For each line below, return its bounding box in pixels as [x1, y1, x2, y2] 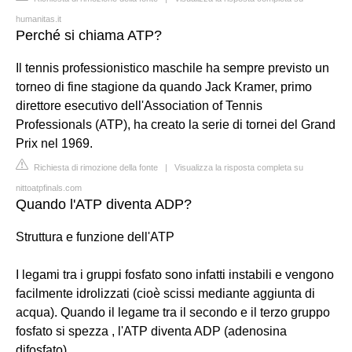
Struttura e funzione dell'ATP [16, 229, 174, 244]
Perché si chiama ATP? [16, 27, 162, 43]
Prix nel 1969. [16, 136, 93, 150]
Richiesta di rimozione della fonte [31, 162, 158, 172]
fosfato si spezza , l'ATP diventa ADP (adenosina [16, 324, 287, 338]
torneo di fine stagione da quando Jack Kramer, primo [16, 79, 312, 93]
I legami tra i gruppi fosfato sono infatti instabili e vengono [16, 267, 334, 281]
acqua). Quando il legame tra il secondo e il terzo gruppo [16, 305, 330, 319]
